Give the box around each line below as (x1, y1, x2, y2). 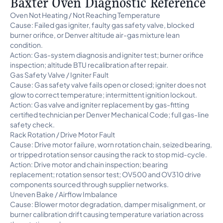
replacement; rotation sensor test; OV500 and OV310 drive (10, 170, 201, 179)
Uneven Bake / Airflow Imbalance (10, 190, 117, 199)
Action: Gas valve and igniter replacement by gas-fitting (10, 100, 189, 109)
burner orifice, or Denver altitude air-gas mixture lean (10, 30, 180, 39)
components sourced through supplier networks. (10, 180, 169, 189)
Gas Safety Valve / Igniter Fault (10, 70, 109, 79)
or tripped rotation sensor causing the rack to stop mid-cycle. (10, 150, 207, 159)
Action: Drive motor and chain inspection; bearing (10, 160, 168, 169)
